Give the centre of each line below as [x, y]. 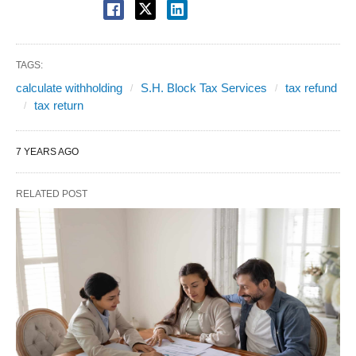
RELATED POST [52, 194]
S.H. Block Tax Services [204, 88]
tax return [59, 106]
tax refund [311, 88]
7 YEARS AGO [47, 152]
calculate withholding [69, 88]
